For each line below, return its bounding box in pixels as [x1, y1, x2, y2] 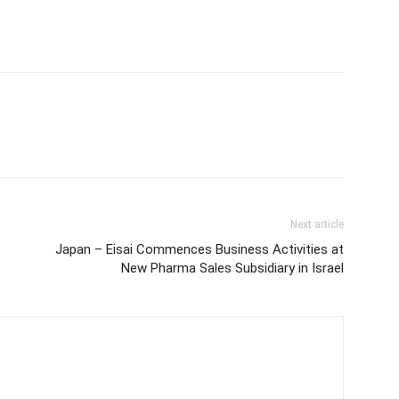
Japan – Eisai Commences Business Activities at [55, 241, 344, 257]
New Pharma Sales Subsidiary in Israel [121, 260, 344, 276]
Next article [290, 218, 344, 231]
